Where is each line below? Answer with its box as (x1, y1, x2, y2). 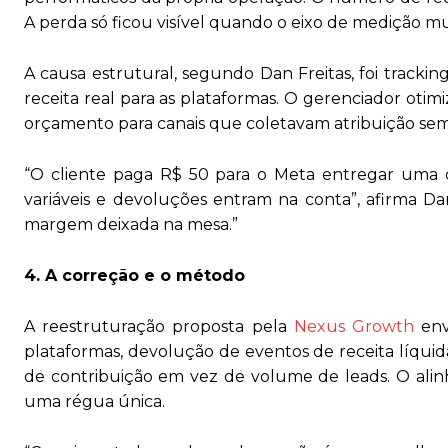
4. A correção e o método (24, 266, 245, 285)
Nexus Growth (293, 317, 415, 336)
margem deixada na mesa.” (24, 215, 238, 234)
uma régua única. (24, 392, 165, 411)
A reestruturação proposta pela (24, 317, 294, 336)
